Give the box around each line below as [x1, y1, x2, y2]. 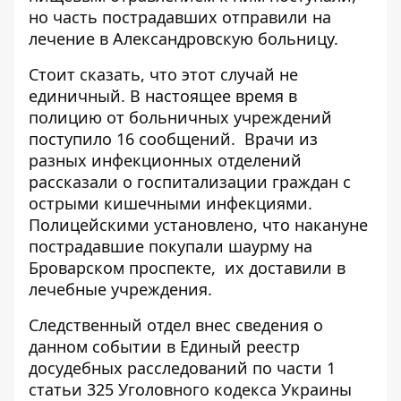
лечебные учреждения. [29, 277, 212, 300]
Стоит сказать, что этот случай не [29, 63, 298, 85]
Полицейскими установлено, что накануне [29, 213, 368, 235]
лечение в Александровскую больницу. [29, 27, 338, 49]
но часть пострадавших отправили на [29, 5, 331, 28]
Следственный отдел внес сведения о [29, 313, 323, 336]
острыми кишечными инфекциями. [29, 192, 312, 214]
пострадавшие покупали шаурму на [29, 235, 312, 257]
